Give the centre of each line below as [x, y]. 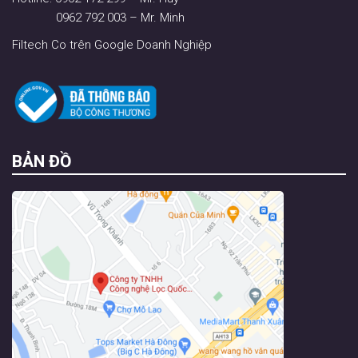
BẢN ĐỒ [42, 161]
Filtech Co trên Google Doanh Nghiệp [112, 44]
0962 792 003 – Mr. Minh [98, 17]
